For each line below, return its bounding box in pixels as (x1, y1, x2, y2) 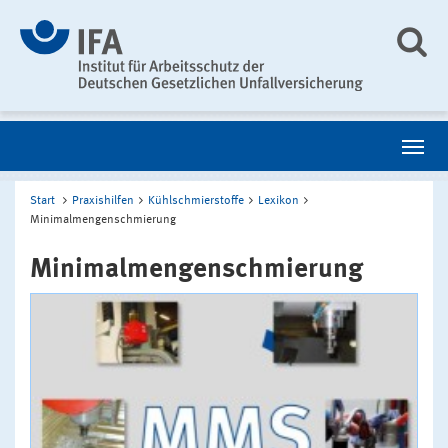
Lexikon (258, 194, 299, 207)
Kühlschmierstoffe (148, 194, 244, 207)
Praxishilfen (72, 194, 134, 207)
